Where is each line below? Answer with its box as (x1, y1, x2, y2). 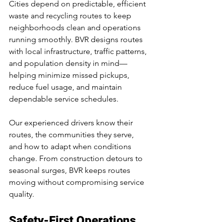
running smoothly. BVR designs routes (9, 35, 145, 45)
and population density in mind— (9, 58, 127, 68)
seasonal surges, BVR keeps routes (9, 166, 132, 175)
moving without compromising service (9, 177, 146, 187)
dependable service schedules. (9, 94, 118, 104)
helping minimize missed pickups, (9, 70, 131, 80)
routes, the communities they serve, (9, 130, 136, 140)
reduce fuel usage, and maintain (9, 82, 124, 92)
